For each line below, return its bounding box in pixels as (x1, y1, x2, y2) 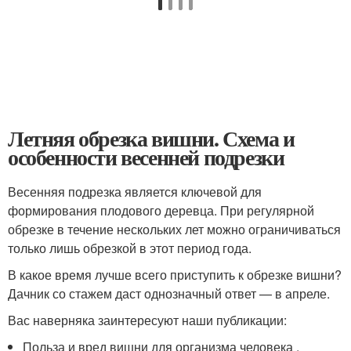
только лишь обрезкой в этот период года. (8, 238, 251, 257)
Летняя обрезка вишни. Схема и (8, 121, 295, 154)
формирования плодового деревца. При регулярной (8, 201, 314, 219)
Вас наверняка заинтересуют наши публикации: (8, 310, 287, 329)
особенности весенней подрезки (8, 140, 284, 173)
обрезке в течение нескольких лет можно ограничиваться (8, 219, 341, 238)
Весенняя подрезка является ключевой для (8, 182, 262, 201)
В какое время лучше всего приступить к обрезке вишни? (8, 265, 342, 284)
